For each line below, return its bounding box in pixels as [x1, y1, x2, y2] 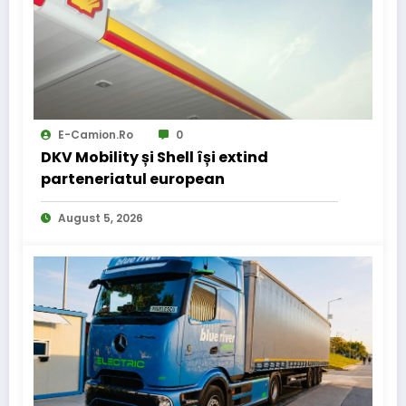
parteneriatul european [41, 169, 225, 190]
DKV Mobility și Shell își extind [41, 147, 268, 169]
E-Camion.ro [58, 127, 133, 143]
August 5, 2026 [58, 210, 143, 227]
